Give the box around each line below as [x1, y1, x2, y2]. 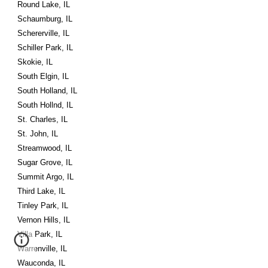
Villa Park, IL [17, 230, 63, 239]
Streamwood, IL [17, 144, 72, 153]
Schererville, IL [17, 29, 70, 38]
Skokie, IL [17, 57, 53, 66]
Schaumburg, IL [17, 14, 73, 23]
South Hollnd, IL [17, 100, 74, 109]
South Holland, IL [17, 86, 78, 95]
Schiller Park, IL [17, 43, 74, 52]
